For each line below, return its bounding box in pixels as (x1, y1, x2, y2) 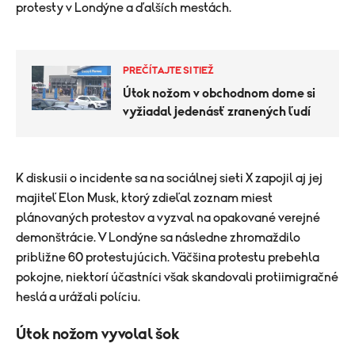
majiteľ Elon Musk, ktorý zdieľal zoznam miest (16, 191, 273, 204)
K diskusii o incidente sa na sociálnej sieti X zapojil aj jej (16, 171, 323, 185)
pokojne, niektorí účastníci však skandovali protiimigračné (16, 270, 338, 284)
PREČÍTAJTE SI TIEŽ (123, 65, 214, 76)
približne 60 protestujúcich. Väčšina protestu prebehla (16, 250, 319, 264)
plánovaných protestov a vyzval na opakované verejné (16, 211, 320, 224)
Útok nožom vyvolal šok (16, 326, 179, 342)
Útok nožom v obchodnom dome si (123, 86, 315, 100)
